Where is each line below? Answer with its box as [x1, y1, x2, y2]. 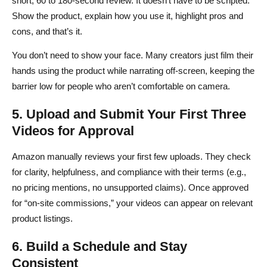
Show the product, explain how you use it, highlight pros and [12, 10, 243, 21]
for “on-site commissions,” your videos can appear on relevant [12, 197, 253, 208]
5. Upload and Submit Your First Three [12, 106, 246, 122]
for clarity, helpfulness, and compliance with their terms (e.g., [12, 166, 246, 177]
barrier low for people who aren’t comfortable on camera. [12, 80, 230, 91]
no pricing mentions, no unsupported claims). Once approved [12, 182, 249, 193]
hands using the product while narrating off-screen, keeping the [12, 65, 254, 76]
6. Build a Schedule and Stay [12, 238, 187, 254]
